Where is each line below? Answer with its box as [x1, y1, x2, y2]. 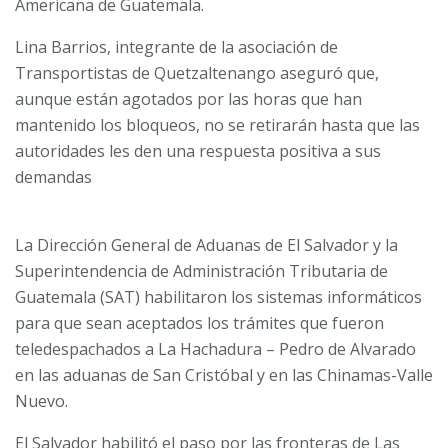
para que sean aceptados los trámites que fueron [15, 312, 384, 335]
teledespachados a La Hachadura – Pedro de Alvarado [15, 338, 416, 361]
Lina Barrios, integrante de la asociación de [15, 36, 338, 59]
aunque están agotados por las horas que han [15, 88, 362, 111]
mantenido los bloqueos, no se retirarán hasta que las [15, 114, 420, 137]
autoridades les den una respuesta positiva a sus [15, 140, 381, 163]
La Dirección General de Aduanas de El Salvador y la [15, 234, 398, 257]
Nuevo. [15, 390, 68, 413]
